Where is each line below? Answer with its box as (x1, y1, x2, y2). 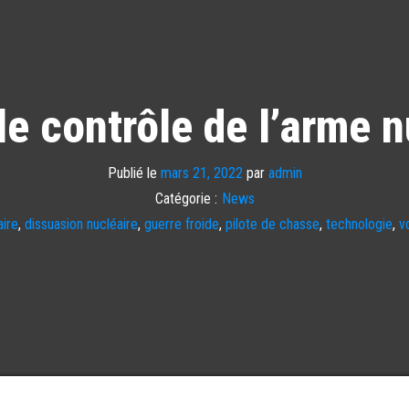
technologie (325, 215, 393, 233)
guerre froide (143, 215, 219, 233)
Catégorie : (154, 189, 217, 207)
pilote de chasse (225, 215, 320, 233)
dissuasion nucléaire (24, 215, 138, 233)
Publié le (107, 163, 161, 182)
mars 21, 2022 (160, 163, 243, 182)
